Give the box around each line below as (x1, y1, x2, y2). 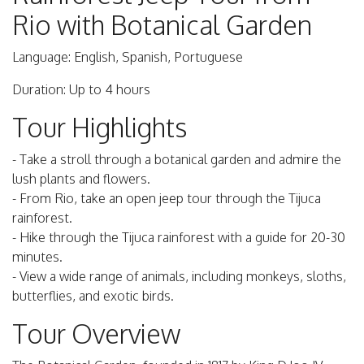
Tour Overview (12, 317, 180, 351)
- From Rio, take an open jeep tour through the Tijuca (12, 190, 321, 207)
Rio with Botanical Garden (12, 8, 312, 42)
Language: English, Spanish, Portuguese (12, 49, 243, 66)
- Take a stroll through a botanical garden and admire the (12, 151, 341, 168)
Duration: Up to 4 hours (12, 81, 150, 98)
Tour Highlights (12, 110, 187, 145)
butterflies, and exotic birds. (12, 288, 174, 305)
